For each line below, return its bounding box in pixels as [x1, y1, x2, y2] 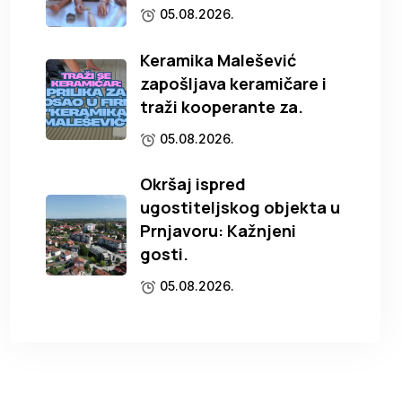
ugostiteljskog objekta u [140, 197, 341, 219]
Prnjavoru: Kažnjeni [140, 220, 297, 242]
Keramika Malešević [140, 49, 297, 72]
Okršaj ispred [140, 173, 247, 196]
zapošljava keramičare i [140, 73, 328, 95]
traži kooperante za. [140, 96, 304, 118]
